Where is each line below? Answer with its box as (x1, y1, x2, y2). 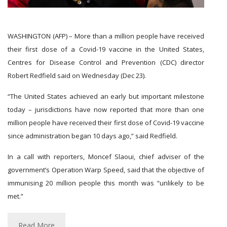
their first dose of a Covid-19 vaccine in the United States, (8, 45, 204, 54)
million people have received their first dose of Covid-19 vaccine (8, 118, 204, 128)
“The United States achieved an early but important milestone (8, 92, 204, 101)
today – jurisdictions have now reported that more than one (8, 105, 204, 115)
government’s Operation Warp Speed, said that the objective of (8, 165, 204, 175)
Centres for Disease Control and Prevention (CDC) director (8, 58, 204, 67)
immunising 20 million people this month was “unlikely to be (8, 178, 204, 188)
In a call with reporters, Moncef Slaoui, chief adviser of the (8, 152, 204, 162)
